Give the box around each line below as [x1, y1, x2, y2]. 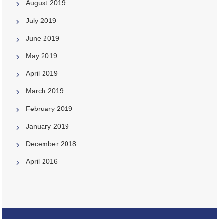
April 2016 [25, 157, 58, 165]
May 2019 [25, 51, 57, 60]
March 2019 [25, 87, 64, 95]
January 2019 [25, 122, 69, 130]
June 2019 [25, 34, 60, 42]
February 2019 [25, 104, 73, 112]
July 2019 [25, 16, 57, 24]
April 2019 [25, 69, 58, 77]
